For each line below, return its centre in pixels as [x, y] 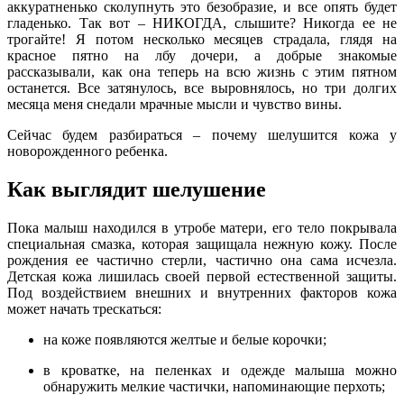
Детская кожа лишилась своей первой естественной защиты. [202, 276]
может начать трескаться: [84, 308]
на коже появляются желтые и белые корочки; [185, 339]
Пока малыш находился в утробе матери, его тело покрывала [202, 227]
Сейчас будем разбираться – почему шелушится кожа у [202, 134]
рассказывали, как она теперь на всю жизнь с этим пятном [202, 71]
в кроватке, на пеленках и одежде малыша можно [220, 370]
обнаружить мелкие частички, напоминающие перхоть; [214, 386]
